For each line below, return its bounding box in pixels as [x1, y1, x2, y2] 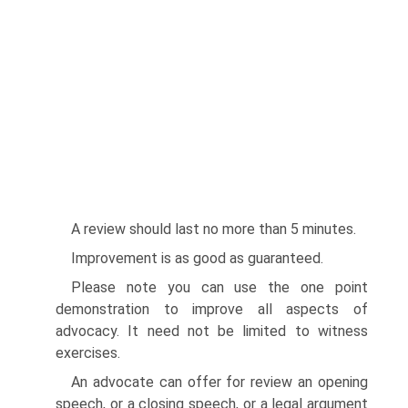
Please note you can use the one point [71, 279, 368, 296]
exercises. [56, 344, 120, 362]
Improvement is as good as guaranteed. [71, 250, 323, 267]
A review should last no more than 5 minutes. [71, 220, 356, 238]
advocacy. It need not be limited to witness [56, 322, 368, 340]
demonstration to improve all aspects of [56, 301, 368, 318]
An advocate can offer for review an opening [71, 373, 368, 391]
